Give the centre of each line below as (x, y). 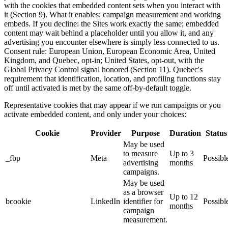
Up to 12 (184, 196)
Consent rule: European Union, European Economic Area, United (110, 51)
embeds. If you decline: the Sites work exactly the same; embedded (111, 23)
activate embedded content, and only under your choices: (95, 114)
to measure (140, 153)
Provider (106, 133)
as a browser (143, 192)
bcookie (18, 201)
